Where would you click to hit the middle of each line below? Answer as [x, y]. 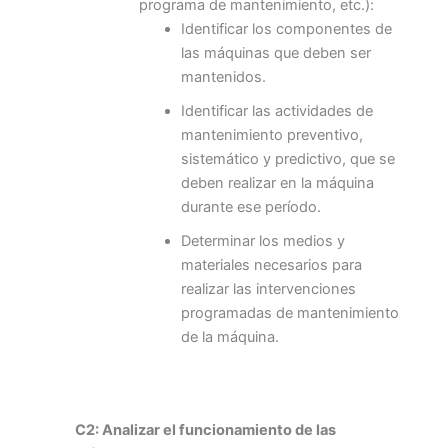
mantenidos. [223, 77]
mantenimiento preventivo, [271, 135]
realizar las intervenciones [268, 289]
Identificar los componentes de [286, 29]
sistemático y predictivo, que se [287, 159]
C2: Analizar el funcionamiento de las [205, 430]
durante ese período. [250, 207]
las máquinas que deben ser [275, 53]
